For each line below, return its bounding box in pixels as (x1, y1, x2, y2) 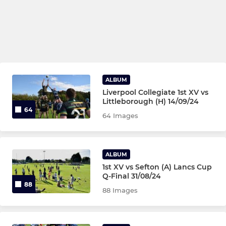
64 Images (102, 111, 139, 120)
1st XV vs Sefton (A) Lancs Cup (102, 162, 212, 172)
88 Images (102, 186, 138, 194)
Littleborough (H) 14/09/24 (102, 97, 199, 106)
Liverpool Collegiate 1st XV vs (102, 88, 209, 97)
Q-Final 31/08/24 (102, 172, 161, 181)
